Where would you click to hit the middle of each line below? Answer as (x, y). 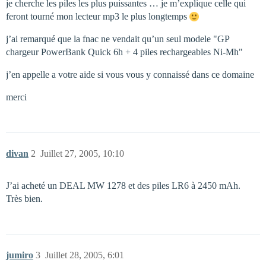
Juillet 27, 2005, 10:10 (82, 153)
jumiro (20, 255)
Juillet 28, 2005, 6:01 (85, 255)
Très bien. (24, 199)
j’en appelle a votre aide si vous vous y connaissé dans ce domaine (130, 75)
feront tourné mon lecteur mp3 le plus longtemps (98, 16)
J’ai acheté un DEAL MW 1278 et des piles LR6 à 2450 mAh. (123, 186)
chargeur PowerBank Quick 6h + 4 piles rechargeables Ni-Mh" (124, 52)
